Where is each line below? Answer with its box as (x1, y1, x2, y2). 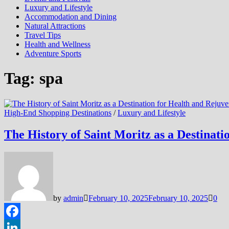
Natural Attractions (25, 21, 85, 30)
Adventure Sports (25, 49, 81, 58)
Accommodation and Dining (25, 12, 117, 21)
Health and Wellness (25, 40, 90, 49)
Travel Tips (25, 31, 61, 39)
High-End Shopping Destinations (4, 108, 111, 117)
